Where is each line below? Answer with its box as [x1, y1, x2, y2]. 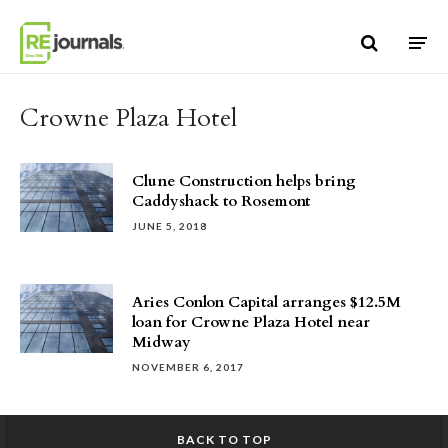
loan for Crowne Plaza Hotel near [132, 312, 370, 332]
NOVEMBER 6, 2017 [132, 361, 244, 373]
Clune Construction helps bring [132, 171, 356, 191]
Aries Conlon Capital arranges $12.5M [132, 292, 401, 312]
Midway [132, 332, 191, 352]
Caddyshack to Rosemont [132, 191, 310, 211]
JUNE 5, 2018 [132, 220, 207, 232]
